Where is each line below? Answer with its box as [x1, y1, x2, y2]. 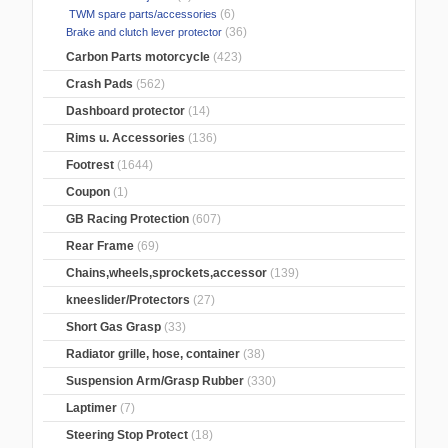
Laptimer [66, 401, 118, 416]
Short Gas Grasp [66, 320, 162, 335]
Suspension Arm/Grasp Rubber [66, 374, 245, 389]
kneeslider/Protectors [66, 293, 191, 308]
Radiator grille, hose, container [66, 347, 241, 362]
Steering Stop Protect [66, 428, 189, 443]
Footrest [66, 158, 115, 173]
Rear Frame [66, 239, 135, 254]
